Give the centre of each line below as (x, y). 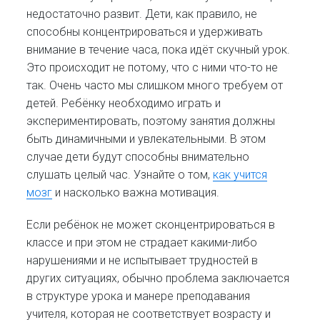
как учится (240, 175)
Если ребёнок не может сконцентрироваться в (151, 224)
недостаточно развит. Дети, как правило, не (142, 14)
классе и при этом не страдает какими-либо (142, 242)
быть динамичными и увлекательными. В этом (146, 139)
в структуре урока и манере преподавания (139, 296)
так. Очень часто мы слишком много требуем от (155, 86)
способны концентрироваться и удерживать (145, 32)
